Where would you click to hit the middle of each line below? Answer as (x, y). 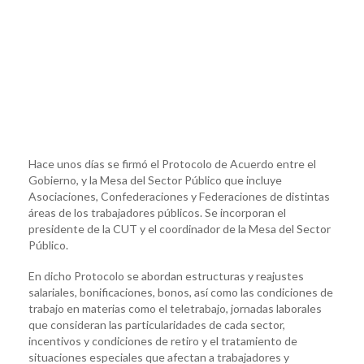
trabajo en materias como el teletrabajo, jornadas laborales (175, 308)
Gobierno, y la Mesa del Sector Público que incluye (155, 180)
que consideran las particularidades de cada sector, (157, 324)
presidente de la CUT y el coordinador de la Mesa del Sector (180, 228)
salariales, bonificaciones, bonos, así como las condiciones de (181, 292)
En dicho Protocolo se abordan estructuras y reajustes (166, 275)
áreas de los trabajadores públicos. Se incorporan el (157, 212)
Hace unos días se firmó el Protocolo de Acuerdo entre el (172, 163)
